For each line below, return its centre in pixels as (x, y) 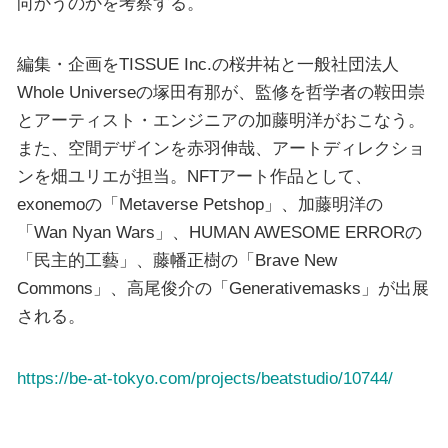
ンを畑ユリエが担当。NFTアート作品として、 (194, 176)
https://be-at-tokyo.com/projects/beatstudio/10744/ (204, 377)
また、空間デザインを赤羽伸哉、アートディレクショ (220, 148)
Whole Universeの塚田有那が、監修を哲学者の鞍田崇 (220, 92)
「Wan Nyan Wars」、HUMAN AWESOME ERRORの (219, 232)
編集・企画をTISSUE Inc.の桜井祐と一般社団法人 (207, 64)
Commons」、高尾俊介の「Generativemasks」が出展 (222, 288)
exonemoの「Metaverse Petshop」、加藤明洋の (199, 204)
